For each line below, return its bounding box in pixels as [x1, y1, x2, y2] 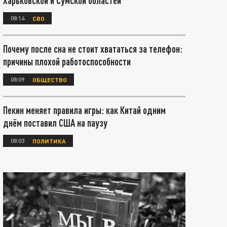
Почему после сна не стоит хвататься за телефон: [3, 43, 182, 55]
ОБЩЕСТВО [32, 75, 67, 83]
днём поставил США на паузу [3, 117, 107, 129]
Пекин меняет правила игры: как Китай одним [3, 104, 166, 116]
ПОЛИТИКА [32, 137, 66, 144]
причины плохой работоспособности [3, 55, 131, 67]
